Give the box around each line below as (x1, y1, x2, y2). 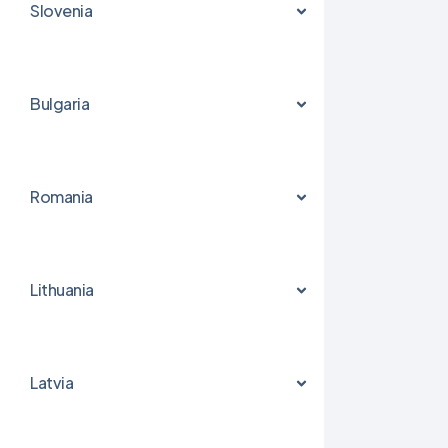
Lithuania (30, 279, 94, 300)
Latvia (30, 372, 74, 393)
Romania (30, 186, 93, 207)
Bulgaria (30, 93, 90, 114)
